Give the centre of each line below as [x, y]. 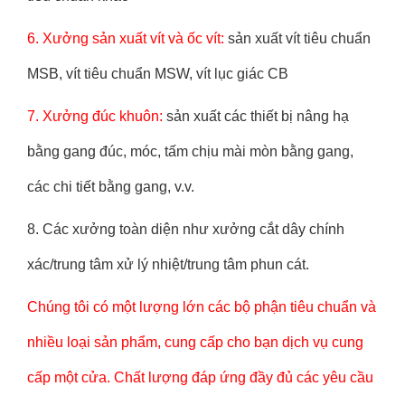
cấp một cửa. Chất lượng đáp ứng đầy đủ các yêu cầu [200, 377]
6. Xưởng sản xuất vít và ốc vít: [126, 38]
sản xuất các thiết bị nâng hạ [256, 116]
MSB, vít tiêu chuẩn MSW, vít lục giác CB [158, 74]
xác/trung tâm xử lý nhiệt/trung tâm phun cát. [168, 264]
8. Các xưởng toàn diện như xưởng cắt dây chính [186, 229]
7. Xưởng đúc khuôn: [95, 116]
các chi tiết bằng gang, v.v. [111, 187]
